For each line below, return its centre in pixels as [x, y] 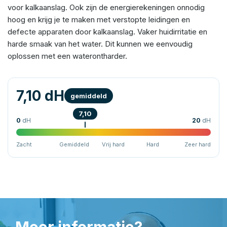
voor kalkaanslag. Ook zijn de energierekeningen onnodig [106, 7]
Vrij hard [113, 144]
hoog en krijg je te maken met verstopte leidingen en [99, 20]
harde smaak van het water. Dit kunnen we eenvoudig [100, 44]
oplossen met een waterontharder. [67, 56]
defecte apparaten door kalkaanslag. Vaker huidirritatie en [107, 32]
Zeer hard [197, 144]
